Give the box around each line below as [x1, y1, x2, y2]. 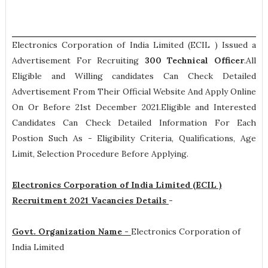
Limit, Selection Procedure [11, 148, 119, 159]
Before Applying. [118, 148, 188, 159]
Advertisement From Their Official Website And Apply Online [11, 86, 257, 97]
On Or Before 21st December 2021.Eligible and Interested [11, 102, 257, 112]
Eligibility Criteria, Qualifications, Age [97, 133, 257, 144]
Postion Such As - [11, 133, 98, 144]
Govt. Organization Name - [11, 226, 131, 237]
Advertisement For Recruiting [11, 55, 145, 66]
